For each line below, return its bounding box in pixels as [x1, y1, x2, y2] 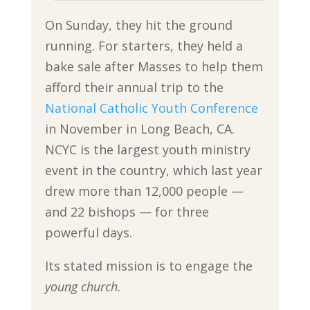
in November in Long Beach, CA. [44, 120, 235, 137]
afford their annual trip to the [44, 78, 224, 95]
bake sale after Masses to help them [44, 57, 263, 75]
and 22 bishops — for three [44, 203, 209, 220]
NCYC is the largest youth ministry [44, 140, 250, 158]
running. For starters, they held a [44, 37, 243, 54]
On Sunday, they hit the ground [44, 16, 232, 33]
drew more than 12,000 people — [44, 182, 244, 199]
